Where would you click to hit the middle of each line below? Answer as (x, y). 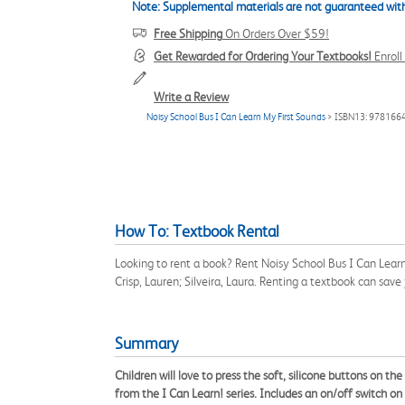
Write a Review (191, 97)
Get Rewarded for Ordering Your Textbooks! (263, 56)
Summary (146, 344)
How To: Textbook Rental (197, 231)
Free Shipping (188, 33)
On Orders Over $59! (276, 33)
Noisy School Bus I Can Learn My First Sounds (236, 117)
